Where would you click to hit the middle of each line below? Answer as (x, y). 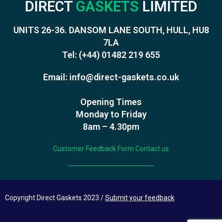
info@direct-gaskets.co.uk (124, 77)
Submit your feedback (140, 197)
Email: (56, 77)
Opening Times (111, 102)
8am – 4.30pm (111, 126)
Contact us (152, 148)
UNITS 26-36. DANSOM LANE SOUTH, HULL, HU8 (111, 30)
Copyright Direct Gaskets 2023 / (55, 197)
